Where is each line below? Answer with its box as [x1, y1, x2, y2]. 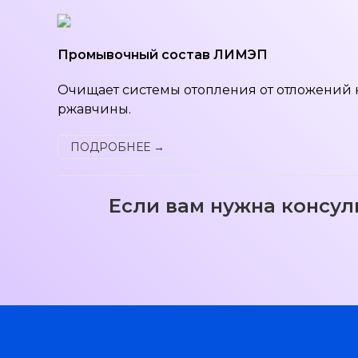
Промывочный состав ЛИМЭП [58, 47, 268, 62]
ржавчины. [58, 101, 131, 117]
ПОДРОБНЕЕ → [70, 140, 165, 154]
